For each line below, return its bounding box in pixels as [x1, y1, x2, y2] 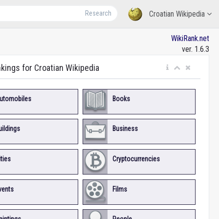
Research [85, 9, 112, 17]
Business [112, 125, 138, 133]
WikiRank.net [171, 34, 209, 43]
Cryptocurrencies [112, 154, 160, 163]
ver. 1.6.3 [182, 44, 209, 54]
